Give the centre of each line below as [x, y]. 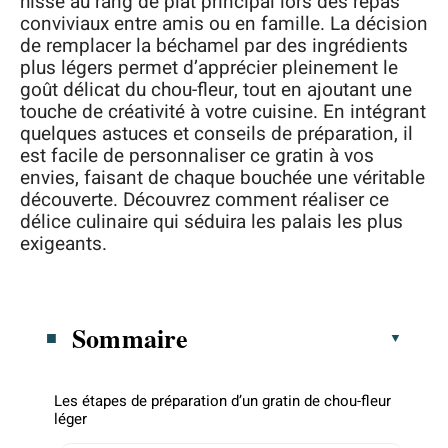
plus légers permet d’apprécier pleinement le [209, 68]
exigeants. [63, 244]
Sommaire [130, 337]
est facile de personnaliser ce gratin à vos [197, 156]
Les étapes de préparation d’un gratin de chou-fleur [222, 400]
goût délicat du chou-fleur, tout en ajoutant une [216, 90]
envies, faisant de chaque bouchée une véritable [222, 178]
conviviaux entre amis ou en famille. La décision [224, 24]
